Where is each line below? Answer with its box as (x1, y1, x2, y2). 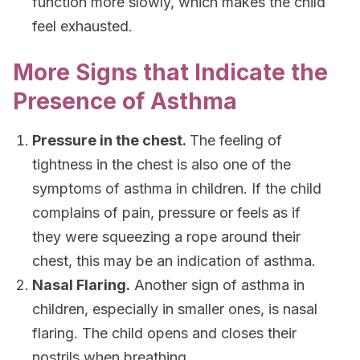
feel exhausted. (32, 18, 133, 35)
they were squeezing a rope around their (32, 228, 301, 245)
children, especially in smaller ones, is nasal (32, 301, 317, 317)
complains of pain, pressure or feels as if (32, 204, 301, 221)
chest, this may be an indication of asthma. (32, 252, 316, 269)
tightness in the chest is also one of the (32, 156, 291, 173)
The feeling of (190, 132, 282, 149)
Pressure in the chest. (32, 132, 190, 149)
